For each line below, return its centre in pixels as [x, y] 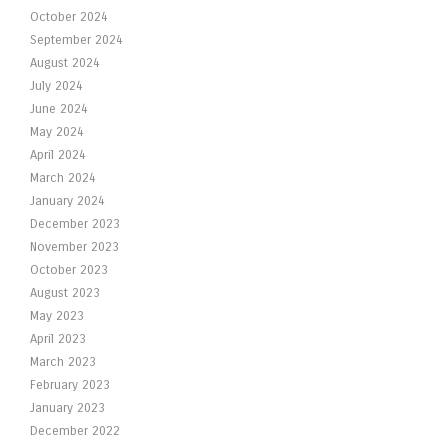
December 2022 [75, 431]
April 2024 [58, 155]
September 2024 [76, 40]
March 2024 [63, 178]
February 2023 [70, 385]
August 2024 [65, 63]
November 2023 [74, 247]
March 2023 [63, 362]
